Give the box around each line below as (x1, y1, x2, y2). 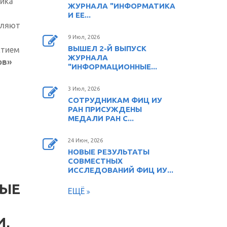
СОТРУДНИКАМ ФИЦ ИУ (67, 95, 162, 104)
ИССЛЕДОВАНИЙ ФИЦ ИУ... (67, 165, 173, 174)
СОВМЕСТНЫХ (67, 156, 123, 165)
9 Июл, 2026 (67, 33, 100, 40)
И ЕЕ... (67, 10, 91, 19)
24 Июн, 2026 (67, 137, 103, 143)
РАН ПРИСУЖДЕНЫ (67, 104, 142, 113)
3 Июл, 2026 (67, 85, 100, 92)
